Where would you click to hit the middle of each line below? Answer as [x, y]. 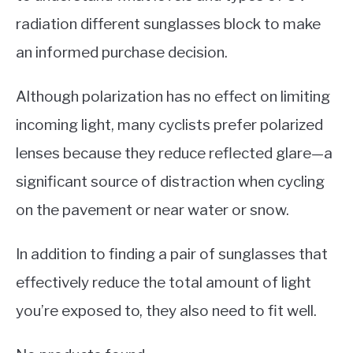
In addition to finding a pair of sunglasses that [172, 254]
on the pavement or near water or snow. [152, 210]
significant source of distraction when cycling [170, 181]
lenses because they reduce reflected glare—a [174, 153]
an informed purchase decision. [122, 52]
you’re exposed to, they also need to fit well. [166, 310]
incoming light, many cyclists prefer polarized [169, 124]
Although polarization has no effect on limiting [173, 96]
